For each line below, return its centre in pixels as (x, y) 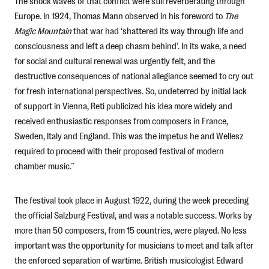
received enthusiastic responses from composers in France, (121, 121)
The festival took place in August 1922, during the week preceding (131, 200)
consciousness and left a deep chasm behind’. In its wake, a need (130, 46)
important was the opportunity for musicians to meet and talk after (134, 245)
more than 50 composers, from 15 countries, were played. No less (130, 230)
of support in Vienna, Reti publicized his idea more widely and (123, 106)
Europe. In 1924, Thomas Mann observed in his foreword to (119, 16)
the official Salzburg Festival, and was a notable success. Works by (133, 215)
